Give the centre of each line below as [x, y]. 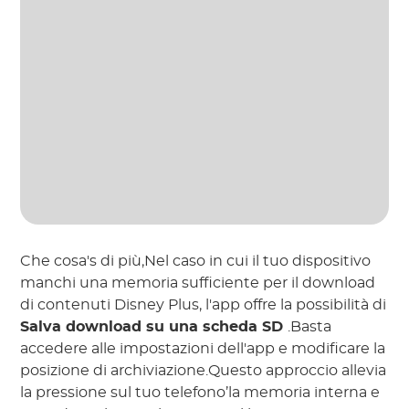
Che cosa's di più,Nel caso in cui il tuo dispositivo [196, 262]
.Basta [310, 327]
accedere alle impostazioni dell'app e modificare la [203, 349]
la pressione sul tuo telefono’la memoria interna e [200, 393]
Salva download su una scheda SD [154, 327]
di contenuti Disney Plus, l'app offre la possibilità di [204, 305]
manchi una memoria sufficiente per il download [198, 283]
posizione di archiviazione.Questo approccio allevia [204, 371]
